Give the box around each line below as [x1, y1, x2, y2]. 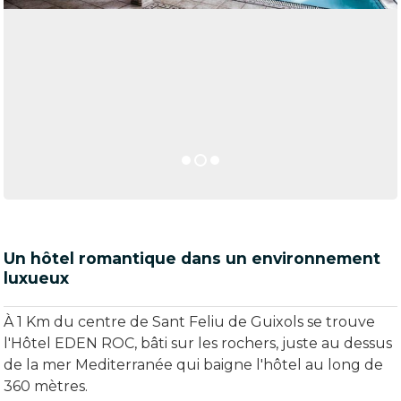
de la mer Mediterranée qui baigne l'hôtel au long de [4, 356, 383, 373]
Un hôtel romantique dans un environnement [4, 249, 380, 268]
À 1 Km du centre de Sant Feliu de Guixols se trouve [4, 313, 375, 330]
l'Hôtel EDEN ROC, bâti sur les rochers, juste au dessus [4, 335, 392, 352]
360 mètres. [4, 378, 88, 395]
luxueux [4, 269, 69, 287]
